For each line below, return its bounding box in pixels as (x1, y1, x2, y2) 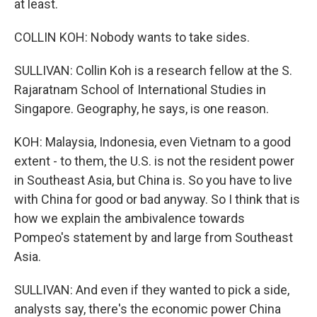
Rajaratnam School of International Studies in (14, 82, 266, 97)
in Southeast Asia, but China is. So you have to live (14, 173, 292, 188)
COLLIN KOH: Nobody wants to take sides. (14, 30, 250, 45)
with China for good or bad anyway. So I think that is (14, 192, 300, 207)
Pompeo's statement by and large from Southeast (14, 230, 293, 245)
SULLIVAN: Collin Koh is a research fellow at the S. (14, 63, 292, 78)
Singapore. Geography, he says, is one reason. (14, 101, 269, 116)
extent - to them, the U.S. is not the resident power (14, 154, 294, 168)
